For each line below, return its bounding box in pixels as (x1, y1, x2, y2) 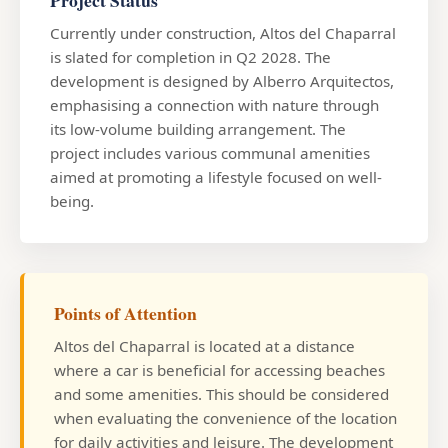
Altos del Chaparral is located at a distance (54, 335, 355, 356)
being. (50, 190, 94, 211)
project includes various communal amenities (50, 142, 370, 163)
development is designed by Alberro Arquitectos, (50, 70, 394, 91)
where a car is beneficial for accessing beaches (54, 359, 385, 380)
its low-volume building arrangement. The (50, 118, 346, 139)
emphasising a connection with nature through (50, 94, 379, 115)
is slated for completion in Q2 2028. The (50, 46, 331, 67)
